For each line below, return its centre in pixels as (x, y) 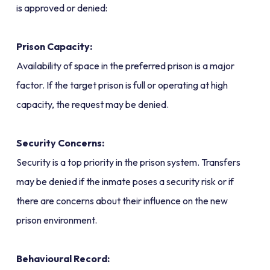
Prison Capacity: (54, 47)
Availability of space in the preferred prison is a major (125, 66)
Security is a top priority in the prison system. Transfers (128, 162)
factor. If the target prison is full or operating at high (122, 85)
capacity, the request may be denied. (92, 105)
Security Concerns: (60, 143)
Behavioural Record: (63, 259)
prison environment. (56, 220)
